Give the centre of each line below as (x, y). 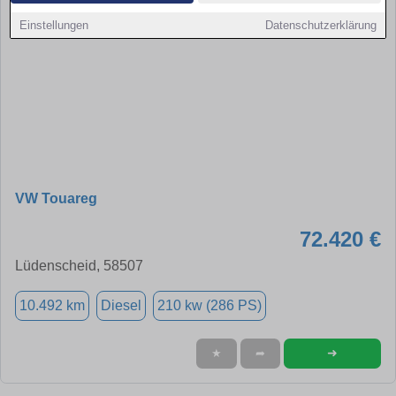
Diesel (121, 305)
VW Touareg (56, 198)
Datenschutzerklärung (320, 25)
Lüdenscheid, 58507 (79, 265)
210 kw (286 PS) (209, 305)
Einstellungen (54, 25)
